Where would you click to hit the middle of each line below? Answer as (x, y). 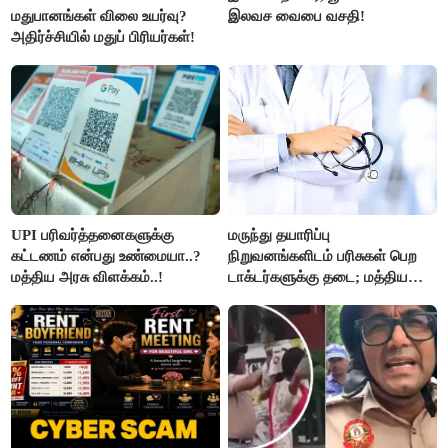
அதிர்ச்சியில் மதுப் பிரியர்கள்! (103, 37)
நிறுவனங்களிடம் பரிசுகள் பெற (323, 256)
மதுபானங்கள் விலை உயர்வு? (99, 16)
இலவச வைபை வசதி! (297, 16)
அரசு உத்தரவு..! (275, 298)
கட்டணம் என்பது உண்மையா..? (106, 256)
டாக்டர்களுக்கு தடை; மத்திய (318, 277)
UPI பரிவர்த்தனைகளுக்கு (93, 235)
